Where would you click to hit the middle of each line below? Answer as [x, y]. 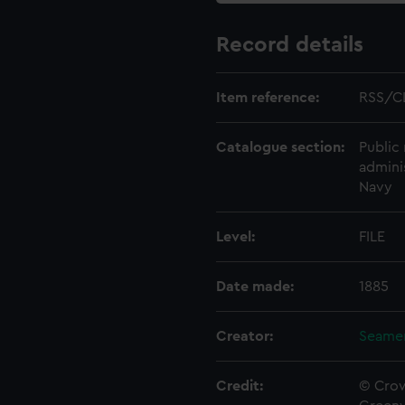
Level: [235, 236]
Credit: [240, 386]
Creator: [245, 336]
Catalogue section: [280, 147]
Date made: [255, 286]
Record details [290, 45]
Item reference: [268, 97]
